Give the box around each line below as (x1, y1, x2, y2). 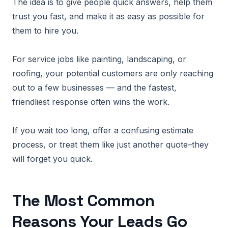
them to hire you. (12, 25, 78, 36)
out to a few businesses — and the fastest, (12, 82, 177, 93)
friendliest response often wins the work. (12, 97, 169, 107)
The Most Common (12, 190, 155, 211)
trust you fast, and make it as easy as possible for (12, 11, 205, 21)
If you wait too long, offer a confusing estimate (12, 125, 193, 135)
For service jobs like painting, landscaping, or (12, 54, 186, 64)
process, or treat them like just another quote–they (12, 139, 209, 150)
